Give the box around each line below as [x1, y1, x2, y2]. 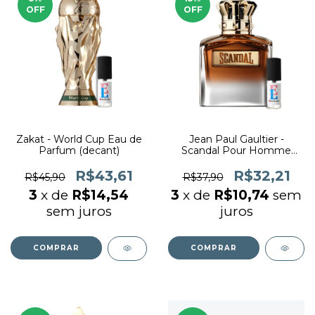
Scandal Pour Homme [181, 144, 291, 157]
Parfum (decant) [38, 144, 120, 157]
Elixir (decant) [203, 155, 269, 168]
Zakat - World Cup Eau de [15, 133, 142, 146]
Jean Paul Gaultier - [188, 133, 284, 146]
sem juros [46, 203, 112, 219]
